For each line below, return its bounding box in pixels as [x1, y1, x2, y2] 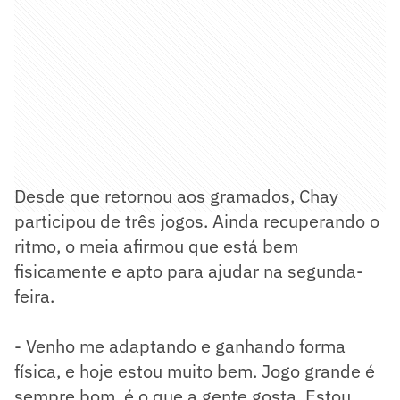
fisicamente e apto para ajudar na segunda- [14, 259, 363, 284]
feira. [14, 284, 59, 309]
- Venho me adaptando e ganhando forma [14, 334, 346, 359]
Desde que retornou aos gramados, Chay [14, 184, 338, 209]
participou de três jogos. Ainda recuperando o [14, 209, 379, 234]
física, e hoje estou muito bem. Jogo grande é [14, 359, 375, 384]
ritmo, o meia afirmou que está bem [14, 234, 298, 259]
